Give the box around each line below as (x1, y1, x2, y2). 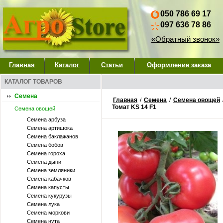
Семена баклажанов (27, 133, 78, 139)
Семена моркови (27, 210, 70, 216)
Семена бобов (27, 142, 63, 148)
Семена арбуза (27, 116, 66, 122)
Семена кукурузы (27, 193, 72, 199)
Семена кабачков (27, 176, 71, 182)
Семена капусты (27, 184, 69, 190)
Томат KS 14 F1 (112, 104, 156, 111)
